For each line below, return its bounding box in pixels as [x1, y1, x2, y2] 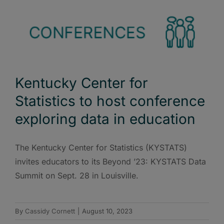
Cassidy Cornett [25, 207, 75, 215]
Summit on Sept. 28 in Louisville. [15, 170, 138, 181]
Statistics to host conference [15, 92, 205, 110]
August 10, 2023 [82, 207, 132, 215]
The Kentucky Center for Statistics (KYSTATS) [15, 142, 187, 153]
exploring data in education [15, 110, 195, 128]
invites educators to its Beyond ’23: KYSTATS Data [15, 156, 206, 167]
